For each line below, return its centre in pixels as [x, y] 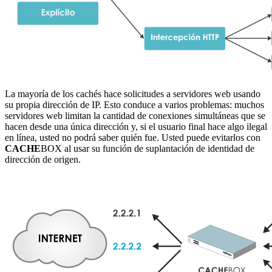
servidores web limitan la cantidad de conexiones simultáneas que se [135, 115]
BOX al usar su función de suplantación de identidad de [148, 148]
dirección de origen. [43, 159]
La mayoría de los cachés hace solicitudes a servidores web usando [133, 93]
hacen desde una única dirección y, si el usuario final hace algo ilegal [136, 126]
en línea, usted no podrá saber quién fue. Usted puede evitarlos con [133, 137]
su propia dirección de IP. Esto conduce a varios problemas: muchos [134, 104]
